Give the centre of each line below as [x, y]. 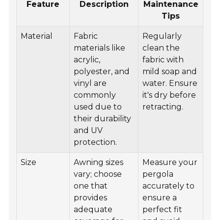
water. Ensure [170, 83]
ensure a [160, 198]
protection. [96, 142]
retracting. [163, 107]
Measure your [170, 163]
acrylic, [87, 60]
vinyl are [90, 83]
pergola [158, 174]
